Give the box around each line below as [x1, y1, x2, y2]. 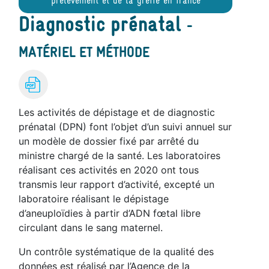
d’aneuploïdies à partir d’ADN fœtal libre [19, 207, 201, 219]
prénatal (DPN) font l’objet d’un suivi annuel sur [19, 120, 232, 133]
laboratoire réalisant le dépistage [19, 192, 169, 205]
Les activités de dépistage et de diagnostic [19, 106, 216, 118]
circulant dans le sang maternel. [19, 221, 163, 234]
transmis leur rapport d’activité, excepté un [19, 178, 215, 190]
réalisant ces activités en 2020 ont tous [19, 163, 199, 176]
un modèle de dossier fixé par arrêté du [19, 134, 199, 147]
